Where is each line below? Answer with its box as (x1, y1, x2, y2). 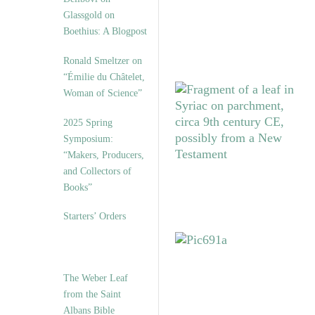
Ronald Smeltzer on (63, 55, 142, 67)
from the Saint (63, 288, 121, 300)
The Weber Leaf (63, 272, 128, 284)
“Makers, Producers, (63, 149, 144, 161)
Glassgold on (63, 9, 115, 21)
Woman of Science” (63, 87, 142, 99)
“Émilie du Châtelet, (63, 71, 145, 83)
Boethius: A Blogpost (63, 25, 147, 37)
